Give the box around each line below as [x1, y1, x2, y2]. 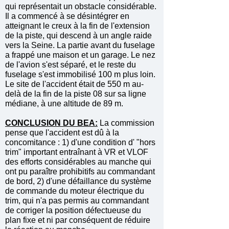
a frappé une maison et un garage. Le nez [5, 51, 155, 59]
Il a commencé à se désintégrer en [5, 12, 129, 20]
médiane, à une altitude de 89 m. [5, 99, 123, 108]
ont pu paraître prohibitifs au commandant [5, 167, 155, 176]
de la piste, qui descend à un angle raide [5, 31, 152, 40]
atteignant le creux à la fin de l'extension [5, 21, 150, 30]
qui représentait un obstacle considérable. [5, 2, 156, 11]
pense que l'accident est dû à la [5, 128, 119, 137]
